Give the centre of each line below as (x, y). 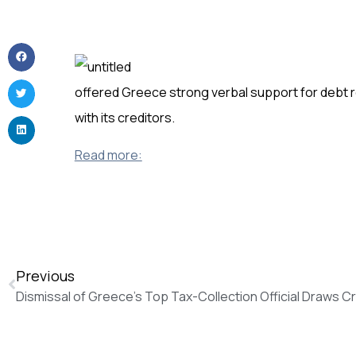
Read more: (108, 155)
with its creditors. (124, 118)
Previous (45, 275)
